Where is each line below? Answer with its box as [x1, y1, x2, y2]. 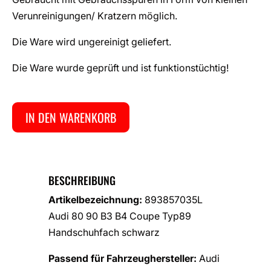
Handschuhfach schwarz [48, 226, 160, 238]
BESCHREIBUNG [48, 172, 116, 188]
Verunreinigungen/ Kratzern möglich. [12, 9, 177, 22]
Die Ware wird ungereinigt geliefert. [12, 35, 171, 48]
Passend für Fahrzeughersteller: [48, 252, 197, 264]
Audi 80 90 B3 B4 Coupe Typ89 [48, 209, 191, 222]
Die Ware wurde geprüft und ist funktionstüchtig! [12, 61, 229, 74]
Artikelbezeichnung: [48, 193, 142, 206]
